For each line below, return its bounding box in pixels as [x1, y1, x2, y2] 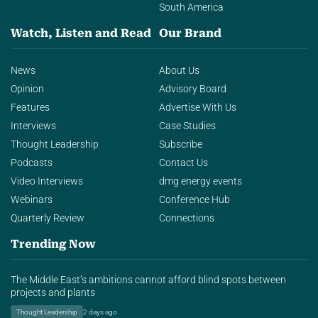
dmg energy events [159, 175, 242, 188]
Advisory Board [159, 83, 226, 96]
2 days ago [83, 307, 117, 316]
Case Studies [159, 120, 216, 133]
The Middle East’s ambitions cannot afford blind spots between [11, 274, 286, 287]
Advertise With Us [159, 102, 236, 114]
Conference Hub [159, 194, 230, 207]
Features [11, 102, 50, 114]
